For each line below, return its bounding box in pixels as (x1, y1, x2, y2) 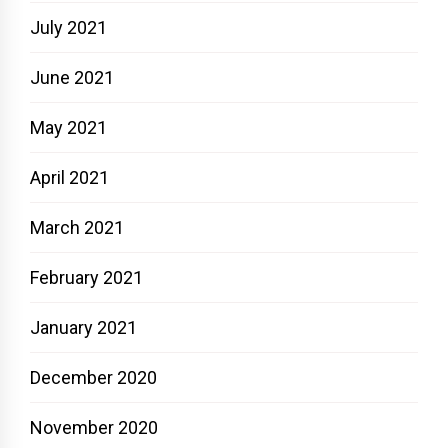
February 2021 (30, 266, 143, 288)
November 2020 (30, 416, 158, 438)
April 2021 (30, 166, 109, 188)
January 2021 (30, 316, 137, 338)
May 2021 (30, 116, 107, 138)
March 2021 (30, 216, 124, 238)
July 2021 (30, 16, 107, 38)
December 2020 (30, 366, 157, 388)
